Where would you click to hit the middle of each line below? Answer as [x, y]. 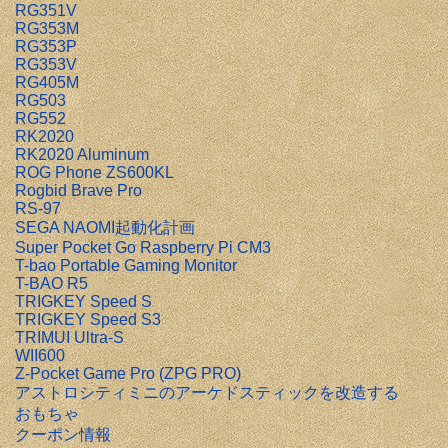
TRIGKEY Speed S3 [88, 319]
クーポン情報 [63, 434]
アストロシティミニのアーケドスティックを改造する [207, 392]
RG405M [47, 82]
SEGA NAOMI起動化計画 [105, 227]
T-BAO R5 [51, 283]
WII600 [40, 355]
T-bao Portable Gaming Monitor [126, 265]
